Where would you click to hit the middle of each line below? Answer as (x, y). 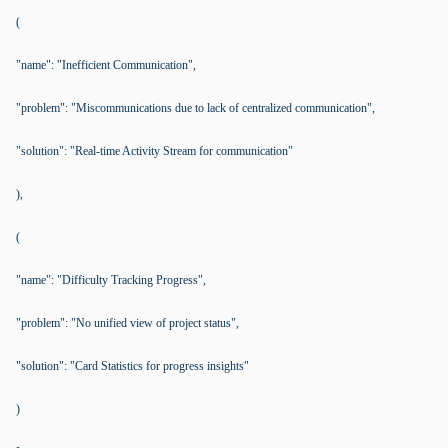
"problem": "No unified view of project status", (127, 323)
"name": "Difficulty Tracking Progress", (111, 280)
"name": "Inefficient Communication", (106, 65)
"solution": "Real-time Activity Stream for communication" (154, 151)
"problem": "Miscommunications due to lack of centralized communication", (195, 108)
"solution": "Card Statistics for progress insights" (132, 366)
